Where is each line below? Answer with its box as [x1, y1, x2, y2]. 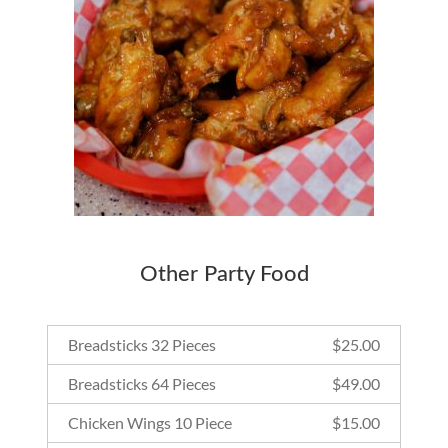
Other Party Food [139, 262, 309, 285]
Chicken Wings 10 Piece [67, 412, 232, 432]
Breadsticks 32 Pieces [67, 334, 216, 354]
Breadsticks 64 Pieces [67, 373, 216, 393]
